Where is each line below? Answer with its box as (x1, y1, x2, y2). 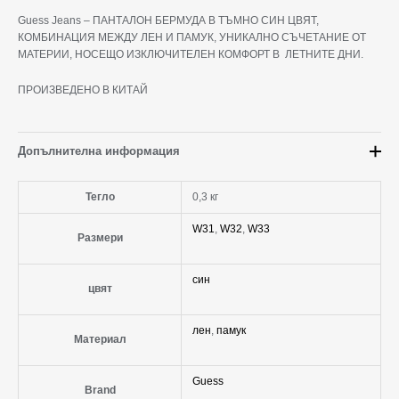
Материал (73, 332, 126, 346)
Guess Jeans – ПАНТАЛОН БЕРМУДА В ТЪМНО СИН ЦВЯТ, (18, 14, 319, 28)
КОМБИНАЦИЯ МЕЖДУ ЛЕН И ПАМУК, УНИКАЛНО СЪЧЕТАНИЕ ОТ (18, 31, 366, 45)
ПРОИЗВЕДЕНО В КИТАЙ (18, 84, 148, 97)
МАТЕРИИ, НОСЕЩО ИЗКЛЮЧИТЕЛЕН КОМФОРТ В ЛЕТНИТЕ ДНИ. (18, 48, 363, 61)
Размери (77, 231, 123, 244)
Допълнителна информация (18, 143, 180, 158)
